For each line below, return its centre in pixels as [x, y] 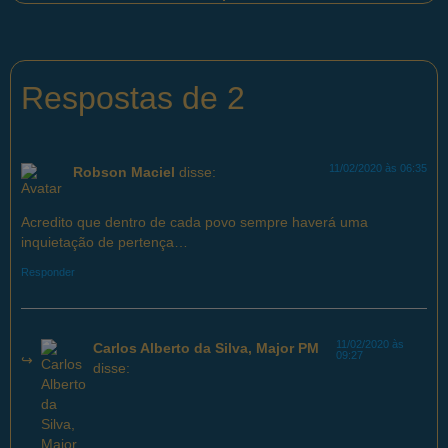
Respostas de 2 [133, 97]
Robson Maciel [124, 172]
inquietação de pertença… [104, 242]
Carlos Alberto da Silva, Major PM [206, 349]
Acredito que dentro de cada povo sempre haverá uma [194, 222]
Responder [48, 272]
